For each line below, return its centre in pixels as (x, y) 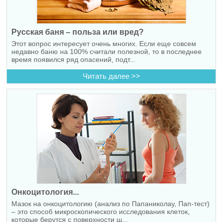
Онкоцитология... (45, 192)
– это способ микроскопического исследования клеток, (100, 211)
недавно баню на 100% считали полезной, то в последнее (106, 52)
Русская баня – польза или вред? (77, 32)
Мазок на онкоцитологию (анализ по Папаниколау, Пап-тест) (110, 203)
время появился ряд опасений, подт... (73, 60)
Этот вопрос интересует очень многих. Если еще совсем (104, 44)
